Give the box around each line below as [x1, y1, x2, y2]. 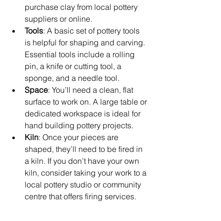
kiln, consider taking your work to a [25, 167, 148, 178]
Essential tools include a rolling [25, 49, 137, 59]
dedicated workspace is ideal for [25, 108, 143, 118]
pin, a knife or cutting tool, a [25, 61, 123, 71]
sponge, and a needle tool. [25, 73, 119, 83]
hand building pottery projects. [25, 120, 133, 130]
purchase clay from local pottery [25, 1, 140, 12]
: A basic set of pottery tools [43, 25, 142, 36]
